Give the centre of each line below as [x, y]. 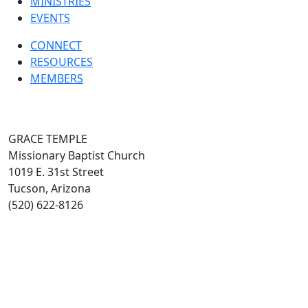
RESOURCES [62, 62]
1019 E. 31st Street [56, 172]
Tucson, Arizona [49, 188]
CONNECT [56, 45]
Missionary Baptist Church [77, 155]
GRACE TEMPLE [48, 139]
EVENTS [50, 18]
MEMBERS [57, 78]
